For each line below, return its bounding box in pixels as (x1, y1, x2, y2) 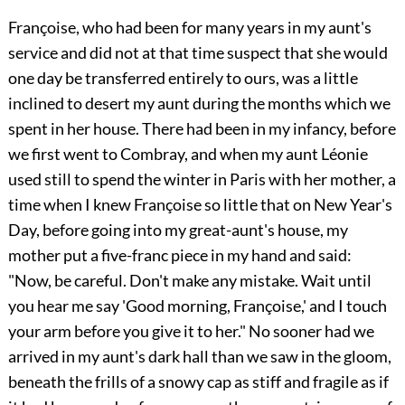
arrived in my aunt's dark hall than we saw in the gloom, (7, 346, 391, 367)
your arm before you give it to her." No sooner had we (7, 321, 374, 342)
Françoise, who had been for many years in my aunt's (7, 17, 372, 38)
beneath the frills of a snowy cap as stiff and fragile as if (7, 372, 389, 392)
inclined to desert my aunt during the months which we (7, 93, 391, 114)
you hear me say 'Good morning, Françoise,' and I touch (7, 296, 387, 316)
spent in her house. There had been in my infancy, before (7, 118, 396, 139)
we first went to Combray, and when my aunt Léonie (7, 144, 368, 165)
